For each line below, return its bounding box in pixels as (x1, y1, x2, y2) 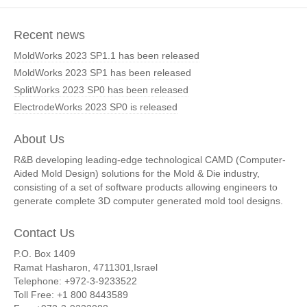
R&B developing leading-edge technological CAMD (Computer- (14, 154, 286, 165)
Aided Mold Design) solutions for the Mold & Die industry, (14, 168, 260, 179)
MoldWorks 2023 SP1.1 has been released (14, 50, 199, 61)
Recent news (14, 28, 85, 42)
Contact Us (14, 226, 75, 240)
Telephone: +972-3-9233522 (14, 275, 137, 286)
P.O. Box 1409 (14, 248, 75, 259)
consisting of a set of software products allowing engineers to (14, 182, 278, 193)
